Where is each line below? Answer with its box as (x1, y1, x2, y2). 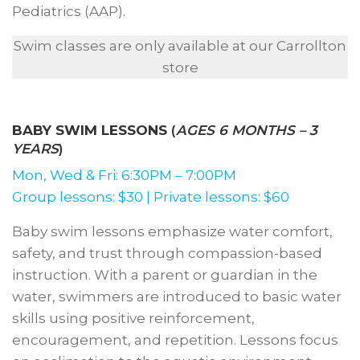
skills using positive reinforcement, (12, 310, 255, 326)
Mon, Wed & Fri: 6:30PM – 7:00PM (12, 167, 236, 183)
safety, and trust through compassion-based (12, 245, 322, 261)
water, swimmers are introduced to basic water (12, 288, 342, 305)
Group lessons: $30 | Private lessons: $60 (12, 189, 289, 205)
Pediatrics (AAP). (12, 3, 125, 19)
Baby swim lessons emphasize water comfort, (12, 223, 333, 239)
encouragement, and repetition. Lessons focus (12, 332, 338, 348)
